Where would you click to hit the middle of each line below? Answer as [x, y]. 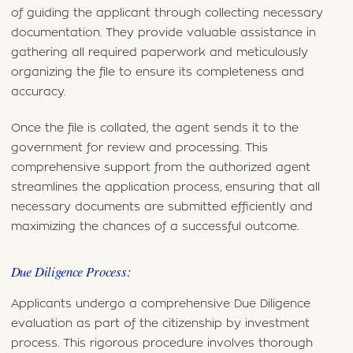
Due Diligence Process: [71, 271]
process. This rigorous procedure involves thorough [162, 344]
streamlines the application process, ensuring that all [165, 187]
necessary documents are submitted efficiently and [162, 206]
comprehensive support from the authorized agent [160, 167]
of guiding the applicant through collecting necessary [167, 13]
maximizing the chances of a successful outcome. [154, 226]
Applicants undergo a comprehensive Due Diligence [160, 304]
